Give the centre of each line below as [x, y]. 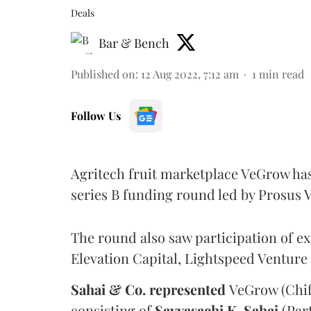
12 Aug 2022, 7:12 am [190, 74]
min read [281, 74]
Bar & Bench [134, 43]
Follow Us [96, 116]
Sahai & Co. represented [150, 289]
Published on [103, 74]
